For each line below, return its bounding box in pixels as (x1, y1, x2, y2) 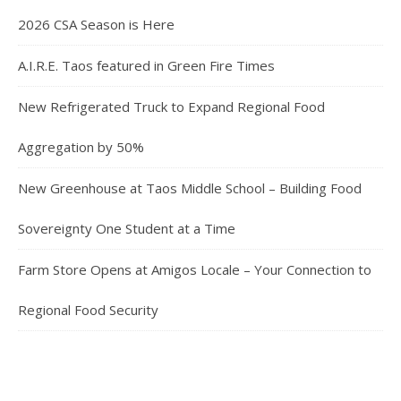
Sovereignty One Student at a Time (18, 219, 235, 237)
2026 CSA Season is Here (18, 15, 175, 33)
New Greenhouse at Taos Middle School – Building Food (18, 179, 362, 197)
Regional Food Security (18, 301, 158, 319)
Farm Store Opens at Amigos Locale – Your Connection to (18, 260, 371, 278)
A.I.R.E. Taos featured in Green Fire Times (18, 56, 275, 74)
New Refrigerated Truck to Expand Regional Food (18, 98, 325, 115)
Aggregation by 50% (18, 138, 144, 156)
